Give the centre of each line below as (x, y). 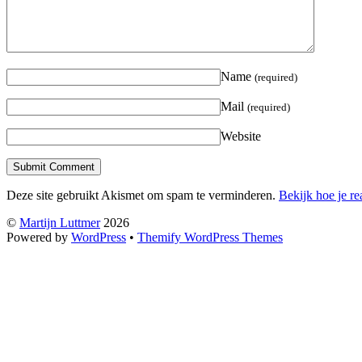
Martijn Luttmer (60, 223)
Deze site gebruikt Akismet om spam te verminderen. (143, 196)
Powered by (39, 238)
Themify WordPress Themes (210, 238)
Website (241, 137)
